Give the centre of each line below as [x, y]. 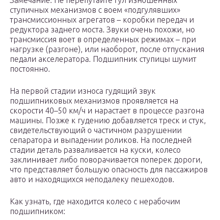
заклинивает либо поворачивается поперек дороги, [106, 160]
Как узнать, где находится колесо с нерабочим [95, 202]
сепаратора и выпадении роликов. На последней [101, 140]
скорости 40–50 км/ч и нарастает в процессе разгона [107, 111]
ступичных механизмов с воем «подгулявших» [95, 10]
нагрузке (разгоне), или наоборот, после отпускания [107, 49]
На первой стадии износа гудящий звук [83, 91]
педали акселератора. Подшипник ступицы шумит [103, 59]
